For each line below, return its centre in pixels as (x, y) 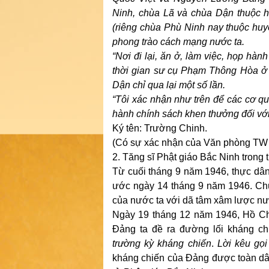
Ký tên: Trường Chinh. (160, 128)
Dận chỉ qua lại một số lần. (169, 85)
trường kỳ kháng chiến (162, 243)
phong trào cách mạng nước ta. (178, 41)
